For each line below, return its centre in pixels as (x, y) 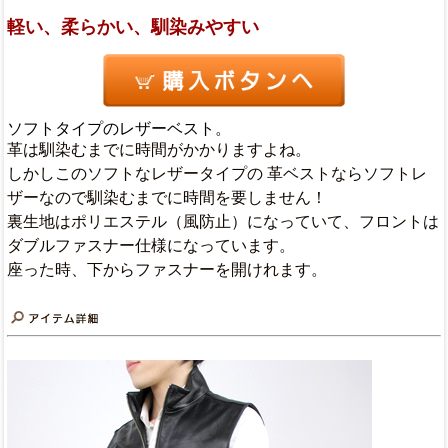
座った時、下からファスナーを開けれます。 (167, 270)
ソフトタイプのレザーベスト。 (119, 129)
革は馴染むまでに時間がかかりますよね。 (159, 150)
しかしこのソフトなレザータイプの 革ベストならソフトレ (217, 174)
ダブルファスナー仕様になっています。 (151, 246)
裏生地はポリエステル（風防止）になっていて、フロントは (223, 222)
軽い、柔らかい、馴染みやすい (133, 26)
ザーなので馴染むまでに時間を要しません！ (167, 198)
